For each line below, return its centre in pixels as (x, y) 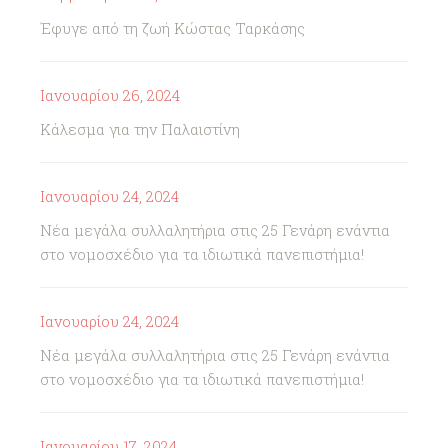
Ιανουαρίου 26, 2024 (110, 95)
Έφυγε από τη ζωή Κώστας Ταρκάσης (172, 28)
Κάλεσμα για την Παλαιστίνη (140, 129)
